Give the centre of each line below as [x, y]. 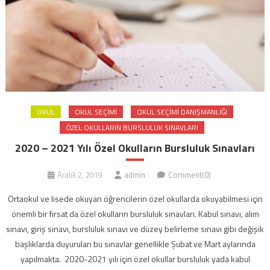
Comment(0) [189, 175]
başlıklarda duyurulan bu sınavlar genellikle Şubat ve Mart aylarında [135, 244]
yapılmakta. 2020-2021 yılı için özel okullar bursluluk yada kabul [135, 259]
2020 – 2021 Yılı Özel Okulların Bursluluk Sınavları [135, 148]
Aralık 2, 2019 [80, 175]
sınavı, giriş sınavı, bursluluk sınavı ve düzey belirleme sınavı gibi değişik [135, 229]
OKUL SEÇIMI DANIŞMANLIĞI [182, 112]
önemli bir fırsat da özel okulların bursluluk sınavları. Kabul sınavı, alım [135, 214]
